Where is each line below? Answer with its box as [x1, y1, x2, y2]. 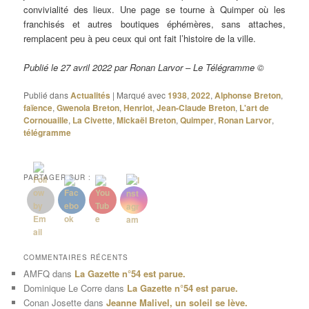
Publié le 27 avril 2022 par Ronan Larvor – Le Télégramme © [23, 61, 265, 74]
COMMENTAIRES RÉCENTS [23, 252, 129, 263]
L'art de [239, 101, 270, 114]
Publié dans [23, 89, 69, 101]
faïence [23, 101, 53, 114]
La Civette [72, 114, 113, 127]
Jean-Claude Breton [157, 101, 236, 114]
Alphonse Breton [215, 89, 281, 102]
